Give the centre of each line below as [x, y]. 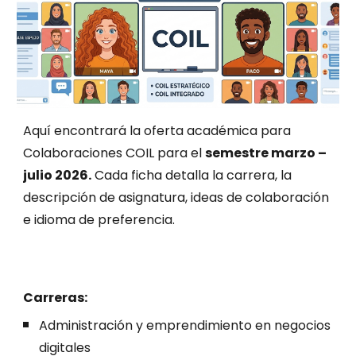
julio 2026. [58, 175]
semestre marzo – [266, 153]
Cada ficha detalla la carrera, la [192, 175]
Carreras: [56, 297]
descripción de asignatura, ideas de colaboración [176, 197]
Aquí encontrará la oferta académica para [157, 130]
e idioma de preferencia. [99, 219]
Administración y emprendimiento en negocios [185, 325]
